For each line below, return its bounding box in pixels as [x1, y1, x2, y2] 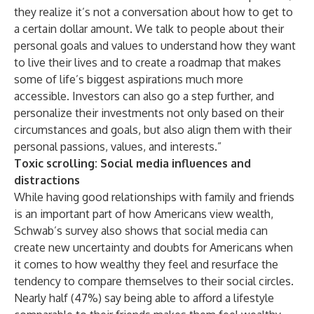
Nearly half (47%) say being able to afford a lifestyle [14, 291, 274, 305]
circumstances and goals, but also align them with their [14, 123, 292, 137]
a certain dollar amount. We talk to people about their [14, 22, 284, 36]
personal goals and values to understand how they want [14, 39, 296, 53]
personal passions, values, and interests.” [14, 139, 221, 153]
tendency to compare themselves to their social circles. [14, 274, 294, 288]
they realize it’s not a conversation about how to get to [14, 5, 293, 19]
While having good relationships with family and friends [14, 190, 294, 204]
